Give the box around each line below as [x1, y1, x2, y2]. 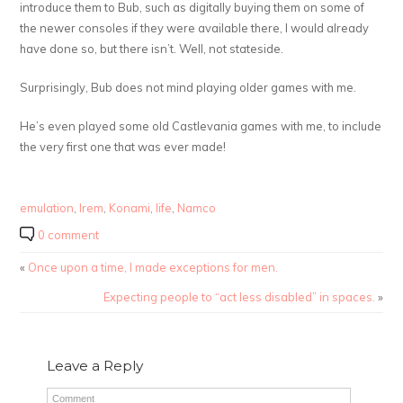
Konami [109, 201, 151, 216]
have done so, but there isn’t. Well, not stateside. [20, 41, 284, 57]
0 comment [38, 228, 100, 243]
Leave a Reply [47, 357, 144, 375]
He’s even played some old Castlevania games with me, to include [20, 119, 382, 134]
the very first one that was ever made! [20, 139, 227, 155]
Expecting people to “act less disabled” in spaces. [103, 290, 375, 305]
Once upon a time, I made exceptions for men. [28, 260, 279, 275]
